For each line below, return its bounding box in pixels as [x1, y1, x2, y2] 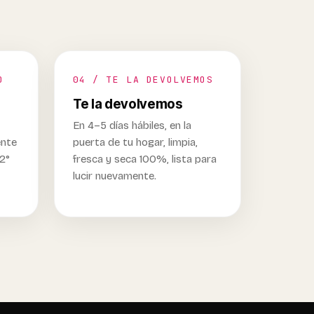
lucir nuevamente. [72, 170, 156, 182]
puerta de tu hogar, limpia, [72, 136, 198, 149]
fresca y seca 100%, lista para [72, 153, 217, 165]
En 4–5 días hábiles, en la [72, 119, 191, 132]
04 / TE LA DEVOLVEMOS [72, 74, 214, 86]
